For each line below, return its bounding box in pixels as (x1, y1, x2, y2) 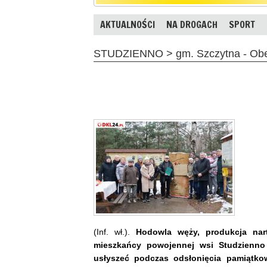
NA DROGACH (166, 18, 218, 31)
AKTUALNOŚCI (100, 18, 155, 31)
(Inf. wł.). (94, 226, 136, 237)
